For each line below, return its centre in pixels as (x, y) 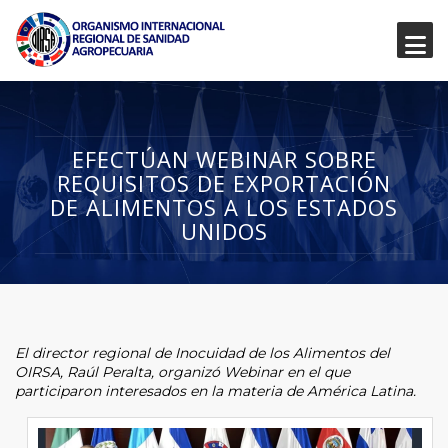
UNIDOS (224, 230)
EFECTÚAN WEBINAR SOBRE (224, 158)
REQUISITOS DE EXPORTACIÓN (224, 182)
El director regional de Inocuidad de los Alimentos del (202, 352)
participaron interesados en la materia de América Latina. (217, 390)
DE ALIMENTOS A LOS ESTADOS (224, 206)
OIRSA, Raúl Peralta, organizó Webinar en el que (182, 371)
